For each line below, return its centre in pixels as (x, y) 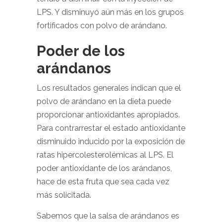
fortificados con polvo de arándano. (103, 26)
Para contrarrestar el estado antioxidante (111, 128)
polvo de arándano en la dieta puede (104, 101)
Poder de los (81, 51)
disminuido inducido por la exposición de (111, 141)
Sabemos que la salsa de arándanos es (108, 216)
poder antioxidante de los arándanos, (104, 168)
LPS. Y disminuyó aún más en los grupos (110, 12)
